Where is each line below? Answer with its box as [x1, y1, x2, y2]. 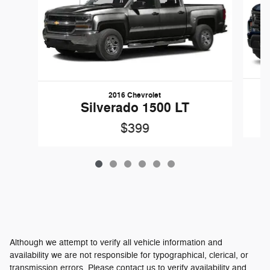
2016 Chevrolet [108, 90, 162, 101]
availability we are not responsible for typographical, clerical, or [10, 250, 248, 261]
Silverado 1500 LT [80, 99, 189, 117]
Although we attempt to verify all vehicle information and [10, 237, 222, 248]
